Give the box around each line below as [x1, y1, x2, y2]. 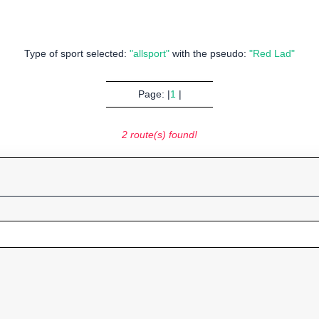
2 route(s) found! [122, 129, 197, 141]
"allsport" [130, 48, 169, 60]
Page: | [137, 88, 170, 100]
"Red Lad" [249, 48, 295, 60]
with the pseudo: [169, 48, 249, 60]
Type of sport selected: [24, 48, 130, 60]
